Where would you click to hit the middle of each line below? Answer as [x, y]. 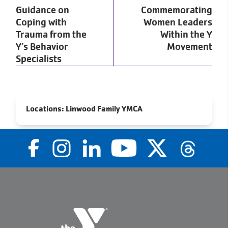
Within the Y [186, 34]
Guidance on [42, 10]
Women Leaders [178, 22]
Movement [190, 47]
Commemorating [177, 10]
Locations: [45, 108]
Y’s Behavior [42, 47]
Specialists [39, 59]
